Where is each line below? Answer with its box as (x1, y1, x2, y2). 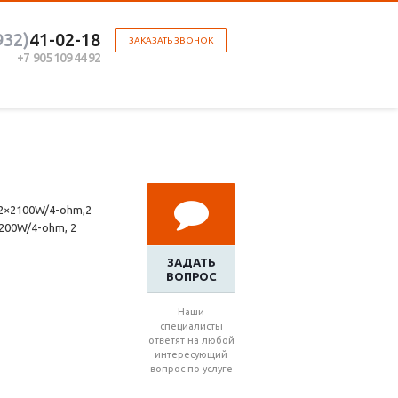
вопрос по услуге (149, 363, 233, 375)
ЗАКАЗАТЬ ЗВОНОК (129, 36, 213, 45)
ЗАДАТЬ (166, 256, 216, 269)
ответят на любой (147, 335, 235, 346)
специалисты (159, 321, 223, 332)
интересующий (155, 349, 227, 361)
